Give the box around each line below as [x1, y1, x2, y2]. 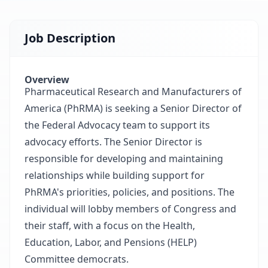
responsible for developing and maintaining [25, 152, 223, 165]
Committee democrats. [25, 252, 131, 266]
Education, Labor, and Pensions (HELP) [25, 236, 197, 249]
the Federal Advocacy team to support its [25, 118, 210, 132]
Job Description [25, 30, 115, 46]
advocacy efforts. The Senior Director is [25, 135, 202, 148]
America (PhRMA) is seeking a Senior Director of [25, 102, 242, 115]
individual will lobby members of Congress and [25, 202, 236, 215]
